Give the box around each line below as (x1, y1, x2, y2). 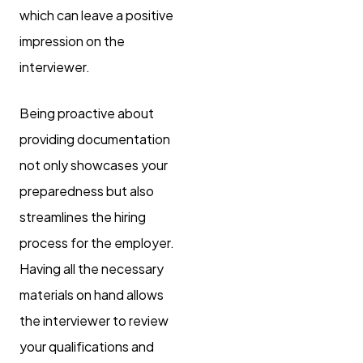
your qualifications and (19, 337, 154, 355)
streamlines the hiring (19, 207, 146, 225)
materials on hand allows (19, 285, 164, 303)
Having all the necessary (19, 259, 164, 277)
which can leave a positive (19, 6, 173, 23)
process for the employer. (19, 233, 174, 251)
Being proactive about (19, 104, 154, 122)
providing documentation (19, 130, 170, 147)
